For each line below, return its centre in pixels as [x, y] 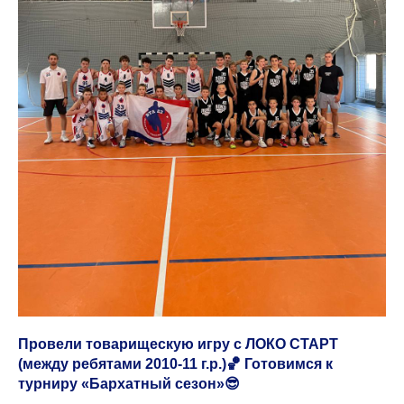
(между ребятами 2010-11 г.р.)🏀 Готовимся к [175, 364]
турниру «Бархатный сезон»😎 [129, 384]
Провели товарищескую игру [124, 344]
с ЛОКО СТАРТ [286, 344]
